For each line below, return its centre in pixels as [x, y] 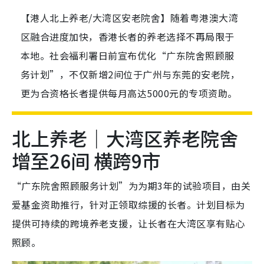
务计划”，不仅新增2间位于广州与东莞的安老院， [131, 75]
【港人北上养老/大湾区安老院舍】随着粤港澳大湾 [130, 18]
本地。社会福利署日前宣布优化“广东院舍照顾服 [128, 56]
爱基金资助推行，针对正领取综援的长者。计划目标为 [128, 205]
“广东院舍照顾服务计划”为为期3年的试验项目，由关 [131, 186]
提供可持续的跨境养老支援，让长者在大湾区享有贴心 [128, 224]
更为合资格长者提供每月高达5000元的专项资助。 [129, 93]
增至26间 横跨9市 [86, 161]
